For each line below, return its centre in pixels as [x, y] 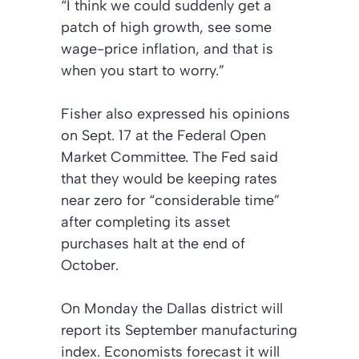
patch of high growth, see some [166, 27]
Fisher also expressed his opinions [175, 113]
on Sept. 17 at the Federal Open [163, 135]
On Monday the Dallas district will [172, 308]
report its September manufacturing [179, 330]
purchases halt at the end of [153, 243]
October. [90, 265]
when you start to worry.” [143, 70]
